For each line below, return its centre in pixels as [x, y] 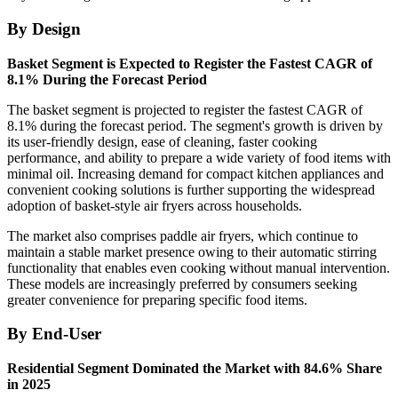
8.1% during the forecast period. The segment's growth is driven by [195, 125]
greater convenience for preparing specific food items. [157, 299]
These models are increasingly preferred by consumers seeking [182, 283]
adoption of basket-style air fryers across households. [155, 205]
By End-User [54, 334]
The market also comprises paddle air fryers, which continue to [183, 235]
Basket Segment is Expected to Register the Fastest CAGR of [190, 63]
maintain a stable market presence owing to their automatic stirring [192, 251]
